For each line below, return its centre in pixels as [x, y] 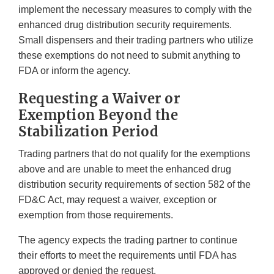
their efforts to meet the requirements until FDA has [128, 256]
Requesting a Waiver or [99, 99]
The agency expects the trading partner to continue [128, 240]
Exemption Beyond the [98, 115]
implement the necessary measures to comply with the [135, 10]
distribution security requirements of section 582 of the [135, 185]
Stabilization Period [88, 132]
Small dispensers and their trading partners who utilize [136, 40]
